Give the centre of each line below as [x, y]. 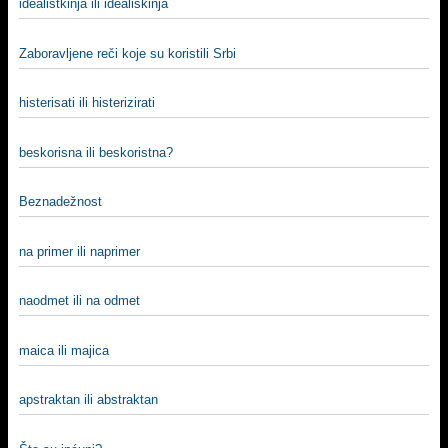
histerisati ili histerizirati [87, 102]
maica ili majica [64, 350]
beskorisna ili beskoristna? [96, 152]
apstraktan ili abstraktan [88, 399]
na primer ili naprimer [79, 251]
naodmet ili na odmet [79, 300]
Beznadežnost [60, 201]
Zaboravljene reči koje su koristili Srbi [127, 53]
